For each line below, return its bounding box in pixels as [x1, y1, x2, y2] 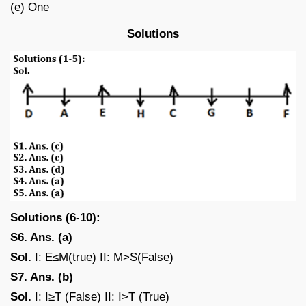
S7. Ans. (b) [10, 270, 73, 283]
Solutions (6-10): [10, 210, 100, 224]
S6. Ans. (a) [10, 230, 72, 244]
